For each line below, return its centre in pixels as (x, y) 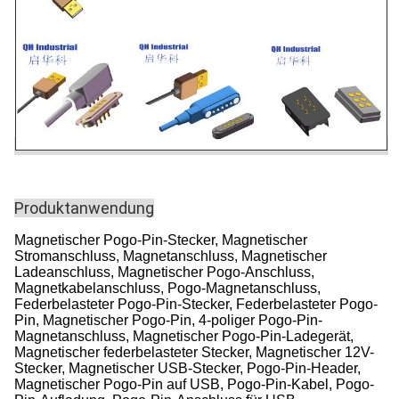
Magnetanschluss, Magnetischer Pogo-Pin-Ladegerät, (184, 336)
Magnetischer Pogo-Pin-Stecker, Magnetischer (161, 240)
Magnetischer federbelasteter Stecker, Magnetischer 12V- (194, 352)
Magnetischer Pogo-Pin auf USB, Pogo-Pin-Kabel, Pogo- (194, 384)
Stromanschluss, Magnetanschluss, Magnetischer (171, 256)
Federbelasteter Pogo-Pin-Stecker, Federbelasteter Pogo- (196, 304)
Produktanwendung (84, 208)
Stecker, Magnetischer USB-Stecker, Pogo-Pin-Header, (187, 368)
